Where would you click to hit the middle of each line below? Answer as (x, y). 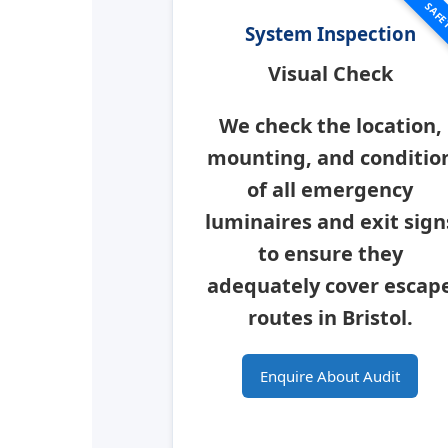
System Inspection (330, 34)
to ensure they (330, 254)
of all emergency (330, 190)
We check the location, (330, 126)
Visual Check (330, 74)
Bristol (374, 318)
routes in (294, 318)
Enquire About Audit (330, 376)
